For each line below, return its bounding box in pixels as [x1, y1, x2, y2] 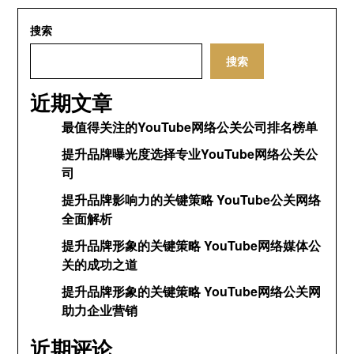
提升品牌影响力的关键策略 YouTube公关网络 [62, 190, 322, 209]
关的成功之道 [62, 255, 138, 273]
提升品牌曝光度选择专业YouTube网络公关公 [62, 145, 318, 163]
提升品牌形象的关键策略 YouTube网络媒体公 [62, 236, 322, 254]
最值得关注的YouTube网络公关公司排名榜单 [62, 118, 318, 136]
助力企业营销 [62, 301, 138, 319]
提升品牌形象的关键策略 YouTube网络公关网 [62, 282, 322, 300]
